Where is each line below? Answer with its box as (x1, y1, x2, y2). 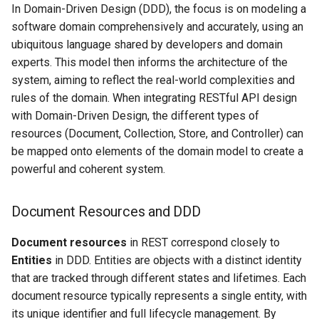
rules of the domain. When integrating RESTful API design (11, 91, 297, 105)
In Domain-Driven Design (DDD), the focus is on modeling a (11, 2, 306, 16)
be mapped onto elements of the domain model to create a (11, 145, 303, 159)
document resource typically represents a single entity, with (11, 289, 307, 303)
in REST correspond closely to (127, 236, 280, 250)
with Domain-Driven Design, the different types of (11, 109, 259, 123)
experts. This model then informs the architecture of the (11, 56, 288, 70)
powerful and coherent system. (11, 162, 165, 177)
